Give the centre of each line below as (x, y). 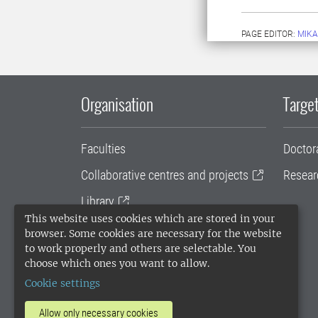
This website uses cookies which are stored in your (150, 219)
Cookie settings (62, 283)
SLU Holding (111, 254)
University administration (143, 227)
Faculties (103, 149)
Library (98, 201)
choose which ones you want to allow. (117, 263)
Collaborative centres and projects (165, 175)
